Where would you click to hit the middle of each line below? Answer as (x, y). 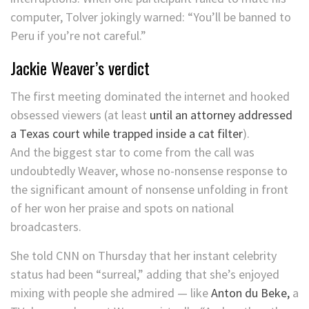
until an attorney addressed (221, 115)
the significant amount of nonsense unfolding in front (149, 190)
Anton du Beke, (249, 293)
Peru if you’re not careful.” (78, 36)
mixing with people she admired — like (109, 293)
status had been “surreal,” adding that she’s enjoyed (145, 275)
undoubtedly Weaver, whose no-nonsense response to (149, 171)
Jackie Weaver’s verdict (80, 68)
